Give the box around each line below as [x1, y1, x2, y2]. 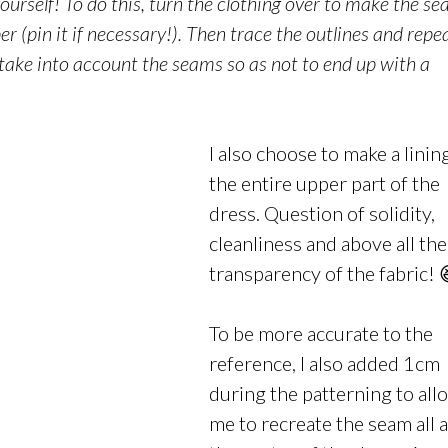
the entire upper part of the [208, 171, 440, 195]
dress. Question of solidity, [208, 201, 435, 225]
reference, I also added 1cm [208, 351, 440, 375]
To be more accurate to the [208, 321, 433, 345]
